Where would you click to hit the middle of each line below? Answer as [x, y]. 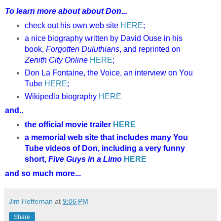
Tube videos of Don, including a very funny [105, 148]
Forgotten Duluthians [82, 49]
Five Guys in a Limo [85, 159]
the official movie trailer [69, 125]
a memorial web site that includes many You [106, 138]
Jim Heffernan [31, 202]
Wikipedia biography [61, 96]
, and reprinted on [150, 49]
